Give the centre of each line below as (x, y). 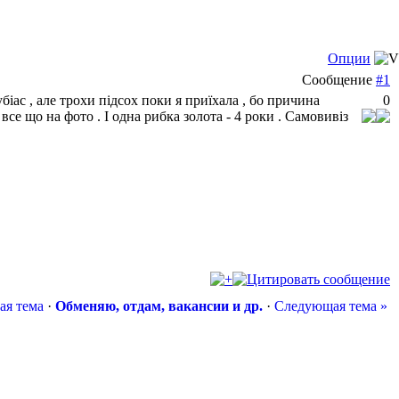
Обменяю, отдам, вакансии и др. (159, 306)
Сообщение (339, 80)
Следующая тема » (331, 306)
